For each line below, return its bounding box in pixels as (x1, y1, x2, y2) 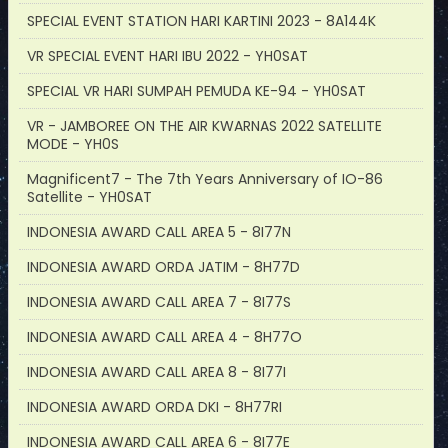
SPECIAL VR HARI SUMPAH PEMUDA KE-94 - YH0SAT (27, 81, 366, 101)
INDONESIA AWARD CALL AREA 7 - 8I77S (27, 292, 291, 312)
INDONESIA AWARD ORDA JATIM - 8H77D (27, 257, 300, 277)
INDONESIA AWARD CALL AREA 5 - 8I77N (27, 222, 291, 242)
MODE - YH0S (27, 134, 119, 154)
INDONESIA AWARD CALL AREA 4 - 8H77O (27, 327, 302, 347)
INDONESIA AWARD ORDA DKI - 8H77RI (27, 397, 282, 417)
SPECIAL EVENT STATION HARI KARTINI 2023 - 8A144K (27, 11, 376, 31)
